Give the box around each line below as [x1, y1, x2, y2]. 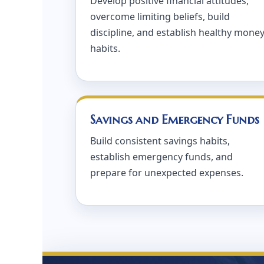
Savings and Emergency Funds [90, 112, 259, 127]
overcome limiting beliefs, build [90, 10, 230, 23]
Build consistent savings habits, [90, 134, 230, 147]
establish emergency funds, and [90, 150, 233, 163]
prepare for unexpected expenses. [90, 166, 243, 179]
